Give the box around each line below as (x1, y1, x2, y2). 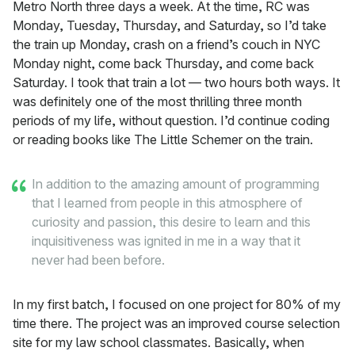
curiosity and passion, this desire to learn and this (32, 214, 311, 231)
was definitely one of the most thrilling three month (13, 94, 302, 110)
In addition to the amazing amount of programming (32, 176, 319, 193)
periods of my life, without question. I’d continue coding (13, 113, 330, 129)
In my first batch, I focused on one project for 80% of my (13, 296, 341, 313)
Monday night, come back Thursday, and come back (13, 55, 314, 72)
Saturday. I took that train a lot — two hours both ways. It (13, 74, 340, 91)
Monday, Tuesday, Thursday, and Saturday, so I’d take (13, 17, 326, 34)
